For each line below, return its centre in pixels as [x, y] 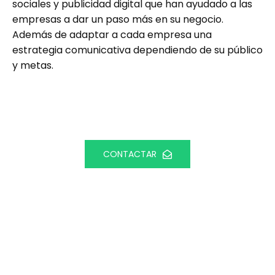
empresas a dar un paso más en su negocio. [118, 19]
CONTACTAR [130, 154]
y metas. [33, 65]
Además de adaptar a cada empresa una [112, 34]
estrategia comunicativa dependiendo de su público [137, 50]
